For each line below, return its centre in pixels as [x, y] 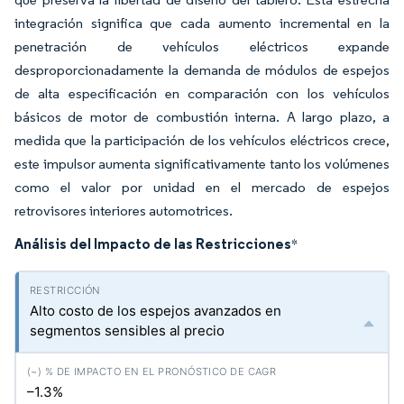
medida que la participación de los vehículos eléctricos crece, [202, 140]
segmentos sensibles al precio [127, 331]
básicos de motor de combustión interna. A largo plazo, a [202, 117]
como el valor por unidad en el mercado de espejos [202, 187]
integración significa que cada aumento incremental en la [202, 23]
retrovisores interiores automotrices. [124, 211]
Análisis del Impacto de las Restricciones [153, 243]
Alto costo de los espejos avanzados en [156, 311]
